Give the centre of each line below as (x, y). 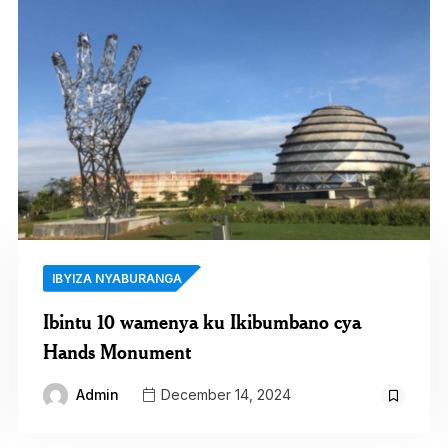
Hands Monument (116, 351)
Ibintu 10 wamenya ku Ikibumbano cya (201, 321)
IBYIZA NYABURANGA (116, 278)
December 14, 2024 (223, 395)
